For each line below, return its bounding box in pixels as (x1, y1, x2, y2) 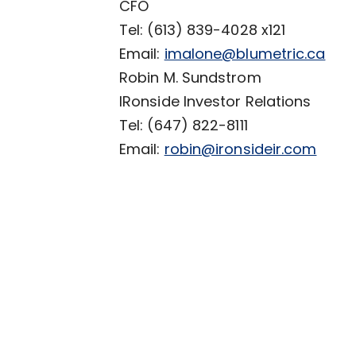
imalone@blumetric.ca (164, 43, 326, 64)
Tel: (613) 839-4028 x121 (119, 19, 286, 40)
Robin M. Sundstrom (119, 67, 261, 87)
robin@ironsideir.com (164, 138, 317, 159)
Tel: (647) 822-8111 (119, 114, 248, 135)
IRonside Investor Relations (119, 91, 311, 111)
